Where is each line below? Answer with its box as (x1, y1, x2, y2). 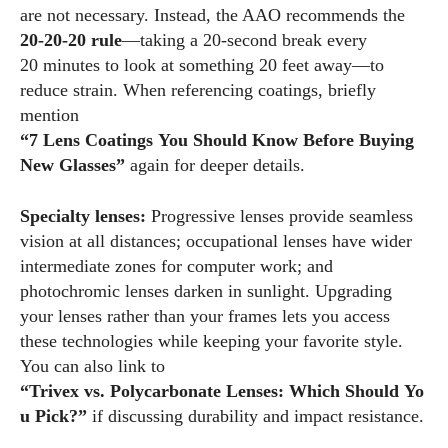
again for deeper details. (125, 155, 305, 176)
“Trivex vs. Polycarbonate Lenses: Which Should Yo (20, 381, 424, 402)
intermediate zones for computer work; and (20, 256, 333, 277)
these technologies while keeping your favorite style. (20, 331, 403, 352)
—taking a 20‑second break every (122, 30, 367, 51)
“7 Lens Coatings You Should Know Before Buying (20, 130, 419, 151)
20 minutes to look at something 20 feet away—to (20, 55, 384, 76)
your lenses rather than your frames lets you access (20, 306, 390, 327)
